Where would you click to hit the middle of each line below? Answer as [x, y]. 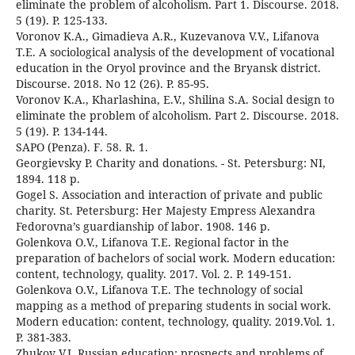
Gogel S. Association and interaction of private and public [169, 195]
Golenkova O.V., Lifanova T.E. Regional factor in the [152, 242]
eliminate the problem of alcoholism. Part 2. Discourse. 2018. [177, 116]
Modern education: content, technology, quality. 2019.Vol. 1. [175, 322]
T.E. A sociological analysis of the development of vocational [175, 52]
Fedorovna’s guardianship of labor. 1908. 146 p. [143, 227]
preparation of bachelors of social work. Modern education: [175, 258]
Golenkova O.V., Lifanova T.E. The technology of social [159, 290]
